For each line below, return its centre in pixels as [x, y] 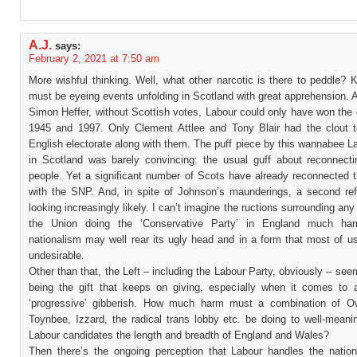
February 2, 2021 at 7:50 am [94, 59]
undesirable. [57, 255]
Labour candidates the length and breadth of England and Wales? [179, 335]
